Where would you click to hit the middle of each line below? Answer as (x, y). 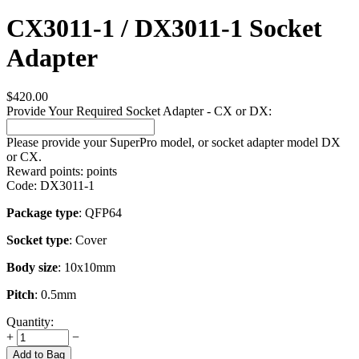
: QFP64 (100, 213)
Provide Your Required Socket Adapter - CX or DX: (139, 111)
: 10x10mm (87, 268)
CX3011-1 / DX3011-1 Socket (164, 28)
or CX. (24, 157)
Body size (32, 268)
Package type (42, 213)
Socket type (38, 240)
